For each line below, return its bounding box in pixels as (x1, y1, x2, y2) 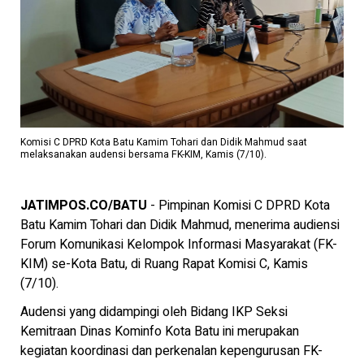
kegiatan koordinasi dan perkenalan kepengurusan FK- (20, 341, 323, 362)
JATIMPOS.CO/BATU (20, 195, 147, 215)
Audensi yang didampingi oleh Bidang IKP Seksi (20, 302, 288, 323)
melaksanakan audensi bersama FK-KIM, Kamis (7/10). (20, 146, 266, 162)
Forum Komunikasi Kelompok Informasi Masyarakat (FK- (20, 234, 337, 254)
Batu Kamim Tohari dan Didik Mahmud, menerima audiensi (20, 214, 340, 235)
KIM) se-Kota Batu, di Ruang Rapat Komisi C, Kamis (20, 253, 308, 274)
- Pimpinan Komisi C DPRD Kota (147, 195, 330, 215)
